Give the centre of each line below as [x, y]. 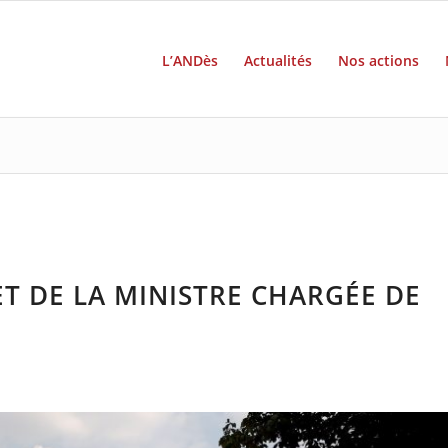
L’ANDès [189, 60]
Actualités [277, 60]
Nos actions [378, 60]
